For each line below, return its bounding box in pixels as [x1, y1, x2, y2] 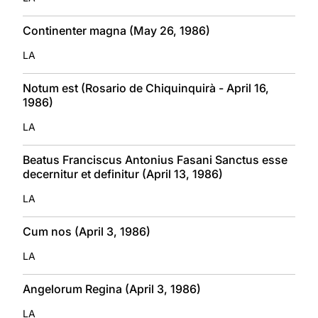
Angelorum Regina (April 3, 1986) [23, 281, 201, 296]
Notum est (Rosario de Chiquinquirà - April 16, [23, 80, 269, 95]
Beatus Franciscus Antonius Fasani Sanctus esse [23, 152, 287, 167]
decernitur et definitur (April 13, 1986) [23, 166, 223, 181]
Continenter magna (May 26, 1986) [23, 23, 210, 38]
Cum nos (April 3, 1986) [23, 224, 150, 238]
